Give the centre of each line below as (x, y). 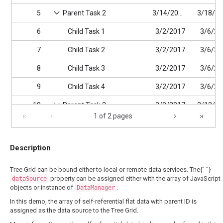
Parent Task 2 (84, 13)
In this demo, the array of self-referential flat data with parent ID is (103, 201)
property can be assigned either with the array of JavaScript (135, 178)
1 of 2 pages (113, 116)
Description (30, 148)
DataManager (96, 188)
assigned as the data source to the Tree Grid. (74, 210)
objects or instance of (42, 187)
